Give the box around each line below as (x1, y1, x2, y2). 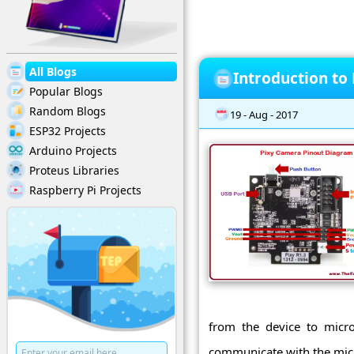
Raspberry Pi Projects (29, 182, 141, 198)
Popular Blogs (29, 83, 103, 99)
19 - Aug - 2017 (230, 107, 298, 122)
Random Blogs (29, 103, 106, 119)
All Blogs (29, 63, 77, 79)
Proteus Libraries (29, 162, 119, 178)
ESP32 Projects (29, 122, 106, 138)
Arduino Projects (29, 142, 117, 158)
